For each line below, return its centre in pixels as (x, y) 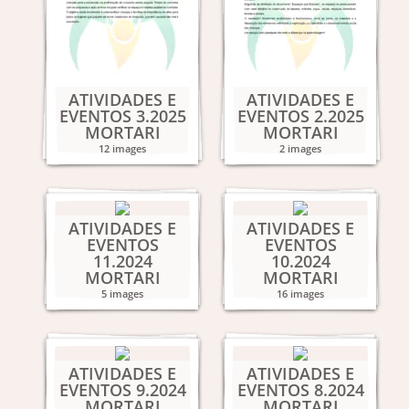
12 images (122, 148)
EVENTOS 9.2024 (122, 390)
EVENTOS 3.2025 (122, 116)
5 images (122, 294)
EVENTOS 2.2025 (300, 116)
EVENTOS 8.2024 (300, 390)
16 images (300, 294)
